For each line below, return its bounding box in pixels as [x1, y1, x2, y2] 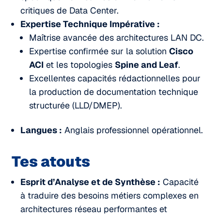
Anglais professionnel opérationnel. [62, 124, 203, 136]
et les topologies [44, 59, 115, 70]
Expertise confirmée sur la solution [29, 45, 169, 57]
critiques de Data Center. [20, 4, 119, 16]
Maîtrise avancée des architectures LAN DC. [29, 31, 204, 43]
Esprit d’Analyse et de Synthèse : [20, 176, 160, 187]
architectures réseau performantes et [20, 203, 167, 215]
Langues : [20, 124, 62, 136]
